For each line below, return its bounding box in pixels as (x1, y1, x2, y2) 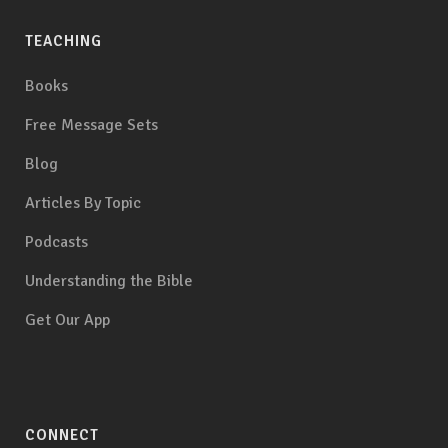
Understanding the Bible (25, 271, 193, 292)
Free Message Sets (25, 115, 158, 136)
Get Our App (25, 310, 110, 331)
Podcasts (25, 232, 88, 253)
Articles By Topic (25, 193, 141, 214)
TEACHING (25, 32, 102, 51)
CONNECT (25, 426, 99, 445)
